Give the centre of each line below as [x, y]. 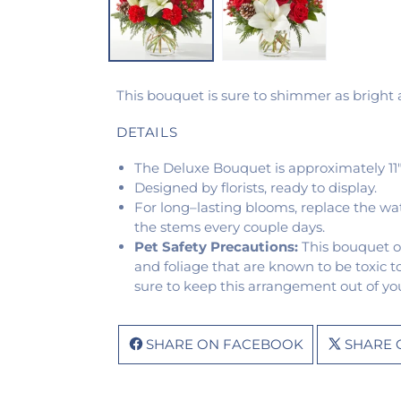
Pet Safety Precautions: [216, 247]
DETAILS [147, 132]
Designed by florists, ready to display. [256, 188]
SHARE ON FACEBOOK [225, 345]
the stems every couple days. [230, 227]
